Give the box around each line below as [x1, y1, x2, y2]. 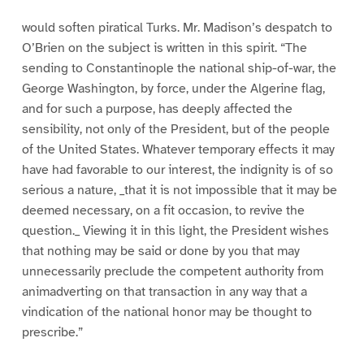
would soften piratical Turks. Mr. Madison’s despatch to [21, 19, 332, 37]
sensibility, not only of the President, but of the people [21, 121, 330, 138]
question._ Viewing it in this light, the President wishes [21, 223, 329, 240]
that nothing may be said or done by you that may [21, 243, 300, 260]
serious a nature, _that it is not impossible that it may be [21, 182, 337, 199]
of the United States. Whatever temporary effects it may [21, 141, 335, 158]
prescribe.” [21, 324, 83, 341]
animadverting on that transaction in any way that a [21, 284, 307, 301]
